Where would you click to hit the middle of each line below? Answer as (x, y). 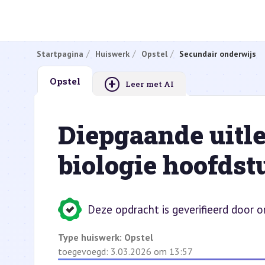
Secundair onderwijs (218, 54)
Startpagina (60, 54)
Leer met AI (150, 84)
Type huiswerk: (91, 237)
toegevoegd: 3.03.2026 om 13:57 (125, 251)
